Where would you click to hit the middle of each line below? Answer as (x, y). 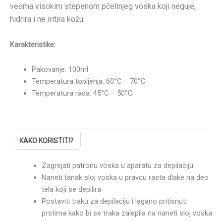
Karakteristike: (33, 45)
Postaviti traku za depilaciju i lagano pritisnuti (114, 201)
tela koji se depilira (71, 189)
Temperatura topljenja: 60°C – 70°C (88, 81)
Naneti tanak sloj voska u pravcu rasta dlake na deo (125, 177)
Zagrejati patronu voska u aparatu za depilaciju (117, 165)
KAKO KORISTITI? (46, 140)
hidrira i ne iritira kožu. (47, 19)
